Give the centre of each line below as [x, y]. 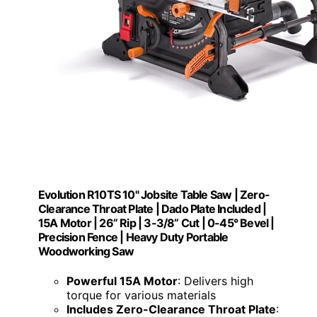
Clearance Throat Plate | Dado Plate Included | [152, 209]
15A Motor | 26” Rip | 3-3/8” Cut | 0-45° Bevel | [156, 223]
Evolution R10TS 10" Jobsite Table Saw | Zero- [154, 195]
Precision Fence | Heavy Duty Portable [133, 237]
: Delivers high [215, 281]
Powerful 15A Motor [122, 281]
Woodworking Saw [86, 252]
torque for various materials [141, 295]
